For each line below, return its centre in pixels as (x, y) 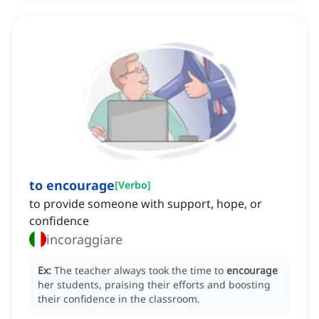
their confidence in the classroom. (119, 299)
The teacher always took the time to (140, 271)
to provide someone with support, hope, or (146, 204)
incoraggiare (84, 240)
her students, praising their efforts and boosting (154, 285)
